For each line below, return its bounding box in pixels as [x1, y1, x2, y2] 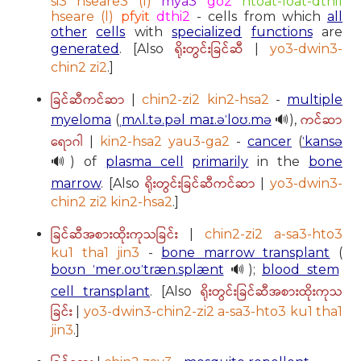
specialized [172, 23, 243, 39]
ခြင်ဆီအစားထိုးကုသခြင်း [51, 224, 178, 245]
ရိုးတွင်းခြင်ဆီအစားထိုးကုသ [201, 281, 342, 302]
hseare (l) [51, 8, 114, 24]
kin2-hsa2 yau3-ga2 [100, 133, 230, 149]
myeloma [51, 111, 111, 127]
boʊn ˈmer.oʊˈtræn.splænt [51, 261, 224, 277]
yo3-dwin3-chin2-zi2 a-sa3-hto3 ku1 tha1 [83, 303, 343, 319]
